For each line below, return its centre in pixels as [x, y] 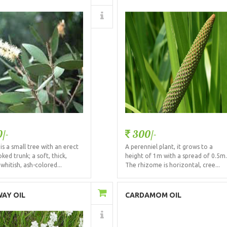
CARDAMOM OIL [154, 195]
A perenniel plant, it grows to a [169, 146]
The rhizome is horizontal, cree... [173, 165]
